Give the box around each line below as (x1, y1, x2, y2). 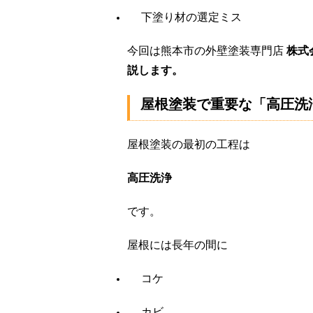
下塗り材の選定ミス (141, 11, 242, 23)
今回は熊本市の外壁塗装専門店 (127, 45, 286, 57)
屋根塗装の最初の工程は (127, 138, 250, 150)
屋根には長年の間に (127, 239, 228, 251)
